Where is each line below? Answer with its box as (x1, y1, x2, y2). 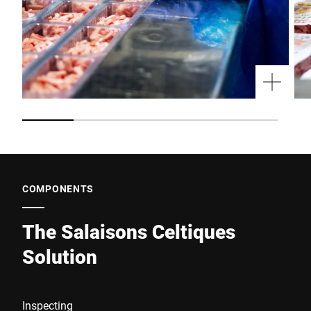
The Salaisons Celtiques (22, 218, 235, 244)
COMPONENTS (22, 181, 94, 195)
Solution (22, 243, 97, 269)
